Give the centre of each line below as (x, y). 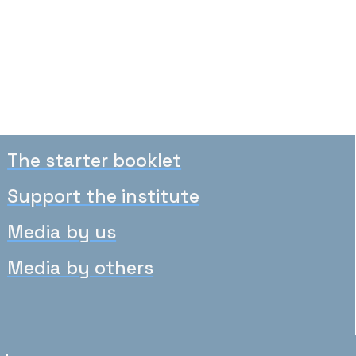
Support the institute (104, 196)
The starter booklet (95, 161)
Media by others (81, 268)
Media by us (62, 232)
